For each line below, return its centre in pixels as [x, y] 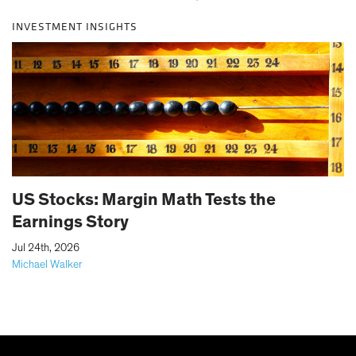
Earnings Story [70, 222]
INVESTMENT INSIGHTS [75, 27]
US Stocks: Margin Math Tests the [144, 200]
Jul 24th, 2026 [46, 248]
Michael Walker [47, 265]
